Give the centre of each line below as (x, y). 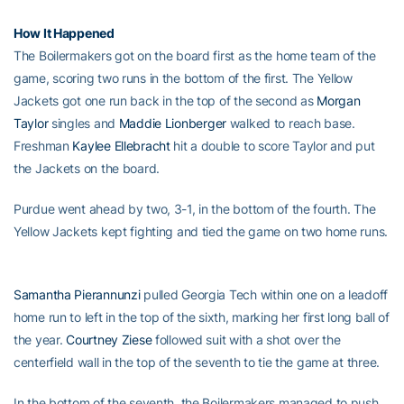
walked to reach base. (290, 124)
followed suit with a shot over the (246, 340)
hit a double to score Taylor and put (272, 146)
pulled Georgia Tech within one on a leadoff (264, 295)
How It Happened (64, 33)
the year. (40, 340)
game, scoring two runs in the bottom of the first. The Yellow (183, 78)
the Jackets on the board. (87, 169)
